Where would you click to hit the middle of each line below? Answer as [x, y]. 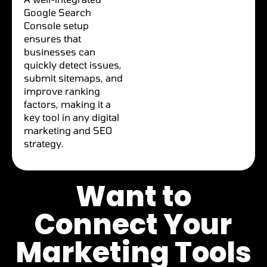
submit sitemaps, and [73, 77]
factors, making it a [67, 104]
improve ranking [62, 91]
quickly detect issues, [73, 64]
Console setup [56, 25]
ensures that [52, 38]
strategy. [44, 143]
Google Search [58, 12]
